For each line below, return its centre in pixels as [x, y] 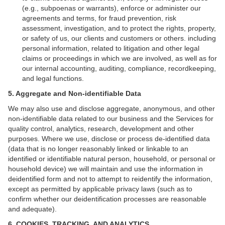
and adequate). [32, 209]
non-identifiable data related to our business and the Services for [111, 119]
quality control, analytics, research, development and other [101, 129]
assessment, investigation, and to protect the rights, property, [119, 28]
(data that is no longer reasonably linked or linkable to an [98, 149]
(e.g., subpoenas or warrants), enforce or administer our [111, 8]
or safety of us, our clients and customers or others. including [119, 38]
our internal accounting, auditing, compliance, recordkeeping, [119, 68]
